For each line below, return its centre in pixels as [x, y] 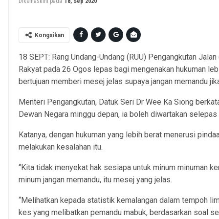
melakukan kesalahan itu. [61, 147]
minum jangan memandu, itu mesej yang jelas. [96, 179]
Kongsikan [50, 35]
